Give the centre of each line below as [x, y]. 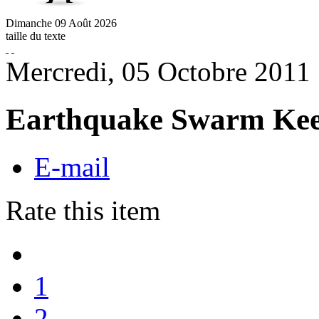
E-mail [72, 167]
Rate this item [83, 210]
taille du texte [36, 36]
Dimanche [29, 23]
